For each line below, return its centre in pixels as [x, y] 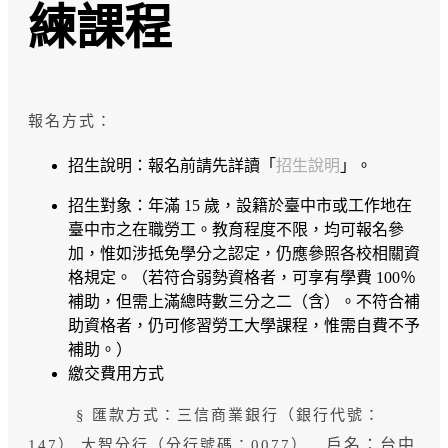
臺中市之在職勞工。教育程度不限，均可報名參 [236, 229]
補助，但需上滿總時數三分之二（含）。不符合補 [244, 301]
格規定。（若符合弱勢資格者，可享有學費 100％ [242, 277]
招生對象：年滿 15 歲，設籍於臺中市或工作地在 [240, 205]
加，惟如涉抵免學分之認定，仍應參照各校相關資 [244, 253]
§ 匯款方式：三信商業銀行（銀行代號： [204, 415]
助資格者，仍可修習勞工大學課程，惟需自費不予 [244, 325]
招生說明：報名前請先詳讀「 [172, 165]
